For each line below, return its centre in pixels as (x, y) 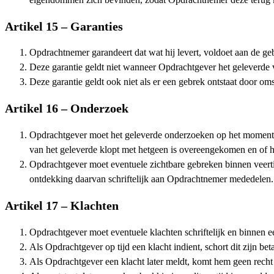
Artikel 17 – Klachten (62, 205)
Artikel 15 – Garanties (64, 26)
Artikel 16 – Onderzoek (67, 109)
